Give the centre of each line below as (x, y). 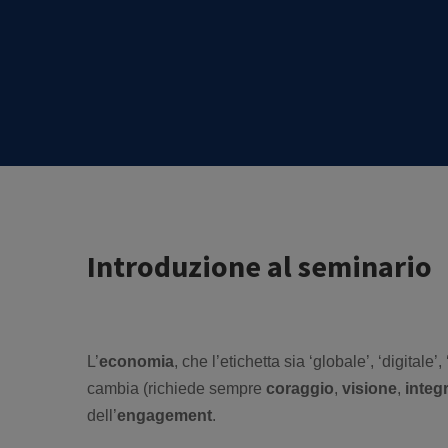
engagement (164, 415)
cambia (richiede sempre (176, 388)
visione (369, 388)
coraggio (300, 388)
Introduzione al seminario (259, 266)
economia (136, 361)
